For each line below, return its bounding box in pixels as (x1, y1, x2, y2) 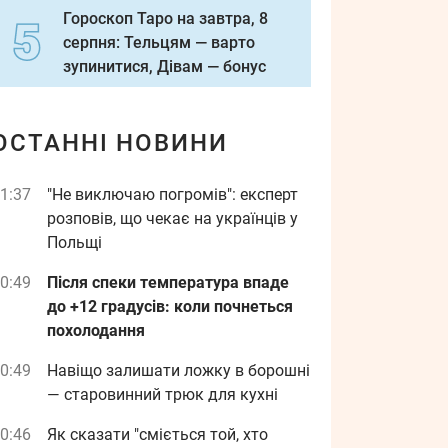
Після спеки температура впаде (47, 273, 289, 292)
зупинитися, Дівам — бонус (63, 57, 266, 76)
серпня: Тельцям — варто (63, 33, 255, 52)
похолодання (47, 321, 145, 340)
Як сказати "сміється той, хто (47, 425, 268, 444)
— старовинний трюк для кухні (47, 385, 278, 404)
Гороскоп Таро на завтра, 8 (63, 9, 268, 28)
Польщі (47, 233, 102, 252)
